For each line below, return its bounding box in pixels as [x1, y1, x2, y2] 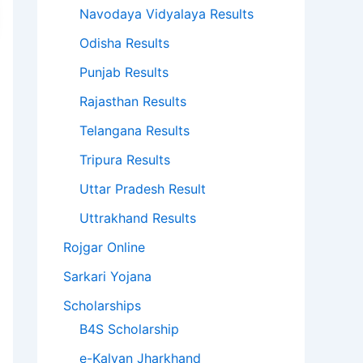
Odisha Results [79, 35, 169, 52]
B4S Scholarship [79, 321, 179, 338]
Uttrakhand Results [79, 210, 196, 227]
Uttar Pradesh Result [79, 181, 206, 198]
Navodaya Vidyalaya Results [79, 6, 254, 23]
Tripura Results [79, 152, 170, 169]
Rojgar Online [63, 239, 145, 256]
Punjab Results [79, 64, 169, 81]
